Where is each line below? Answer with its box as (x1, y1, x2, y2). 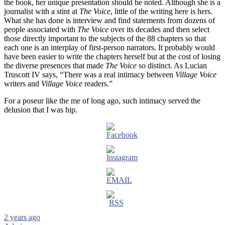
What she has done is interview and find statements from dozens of (4, 16, 215, 25)
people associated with (4, 25, 77, 34)
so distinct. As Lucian (137, 61, 207, 70)
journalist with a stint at (4, 7, 79, 16)
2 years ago (4, 212, 40, 221)
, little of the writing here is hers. (110, 7, 212, 16)
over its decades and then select (110, 25, 209, 34)
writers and (4, 79, 41, 88)
